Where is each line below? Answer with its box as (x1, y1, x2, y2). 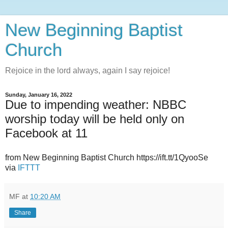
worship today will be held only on (5, 112, 184, 126)
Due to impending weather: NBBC (5, 98, 186, 111)
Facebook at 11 (5, 126, 88, 140)
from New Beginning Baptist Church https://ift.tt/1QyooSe (5, 153, 208, 162)
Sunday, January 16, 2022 (5, 92, 72, 98)
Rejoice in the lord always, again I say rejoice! (5, 66, 170, 75)
